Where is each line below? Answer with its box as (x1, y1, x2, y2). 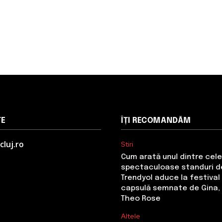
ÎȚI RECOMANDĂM (121, 116, 191, 125)
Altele (121, 211, 140, 221)
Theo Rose (121, 194, 161, 203)
